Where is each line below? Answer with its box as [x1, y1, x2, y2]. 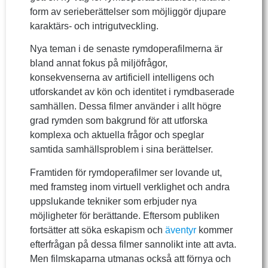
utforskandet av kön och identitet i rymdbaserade [30, 87, 234, 98]
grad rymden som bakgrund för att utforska [30, 115, 208, 126]
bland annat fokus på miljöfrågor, [30, 58, 167, 69]
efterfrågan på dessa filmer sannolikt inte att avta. [30, 239, 236, 249]
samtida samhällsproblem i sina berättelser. [30, 144, 213, 155]
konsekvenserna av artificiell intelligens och [30, 72, 214, 83]
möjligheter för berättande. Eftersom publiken [30, 210, 220, 221]
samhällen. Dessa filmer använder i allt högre [30, 101, 221, 112]
